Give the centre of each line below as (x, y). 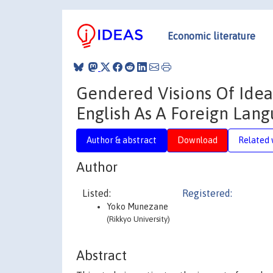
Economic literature (211, 36)
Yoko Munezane (137, 207)
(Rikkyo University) (138, 219)
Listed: (97, 193)
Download (197, 140)
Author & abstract (122, 140)
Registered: (207, 193)
